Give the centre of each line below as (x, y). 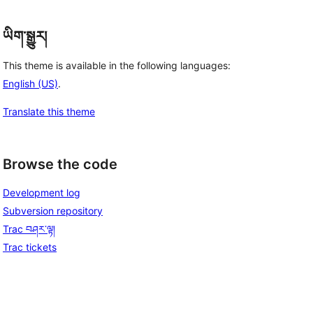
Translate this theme (49, 111)
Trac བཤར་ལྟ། (29, 229)
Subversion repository (53, 211)
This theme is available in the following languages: (117, 65)
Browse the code (60, 164)
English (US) (30, 83)
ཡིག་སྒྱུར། (25, 36)
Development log (42, 193)
